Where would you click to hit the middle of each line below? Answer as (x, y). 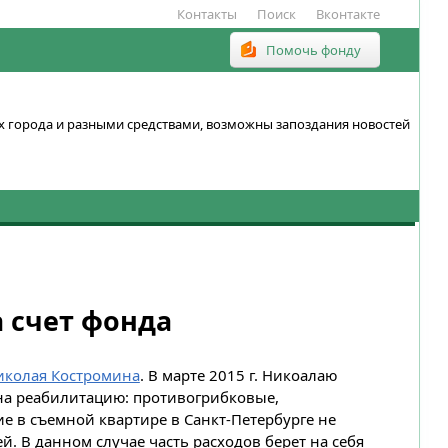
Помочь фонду (313, 50)
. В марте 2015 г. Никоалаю (238, 374)
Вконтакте (348, 14)
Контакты (207, 14)
